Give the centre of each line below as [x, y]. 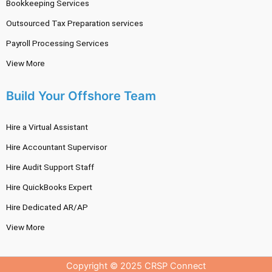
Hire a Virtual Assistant [47, 127]
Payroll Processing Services [57, 43]
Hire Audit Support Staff [50, 167]
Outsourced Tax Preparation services [75, 23]
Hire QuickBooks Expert [49, 187]
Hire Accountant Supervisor [56, 147]
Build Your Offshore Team [81, 96]
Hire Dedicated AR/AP [47, 207]
